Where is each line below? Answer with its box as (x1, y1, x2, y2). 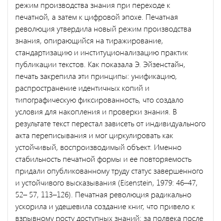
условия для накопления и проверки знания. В (15, 106, 177, 116)
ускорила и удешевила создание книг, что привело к (15, 200, 195, 211)
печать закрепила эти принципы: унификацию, (15, 70, 177, 81)
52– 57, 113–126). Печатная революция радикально (15, 188, 191, 199)
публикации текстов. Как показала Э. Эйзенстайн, (15, 58, 185, 69)
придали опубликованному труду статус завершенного (15, 165, 203, 176)
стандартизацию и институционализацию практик (15, 46, 188, 57)
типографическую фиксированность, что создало (15, 94, 184, 105)
